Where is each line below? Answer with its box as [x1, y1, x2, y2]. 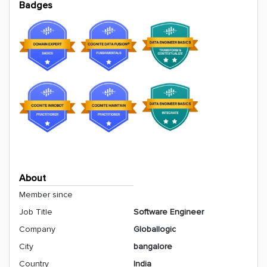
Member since [19, 190, 73, 200]
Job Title [19, 207, 52, 217]
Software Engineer [133, 207, 204, 217]
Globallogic [133, 224, 176, 234]
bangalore [133, 241, 172, 252]
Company [19, 224, 55, 234]
